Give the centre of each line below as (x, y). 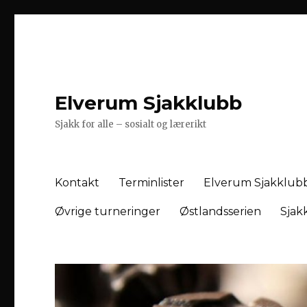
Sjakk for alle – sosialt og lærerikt (131, 124)
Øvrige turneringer (108, 211)
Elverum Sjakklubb (149, 103)
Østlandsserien (221, 211)
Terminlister (152, 182)
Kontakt (77, 182)
